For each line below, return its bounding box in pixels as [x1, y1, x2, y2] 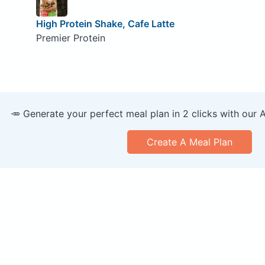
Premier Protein [35, 31, 105, 44]
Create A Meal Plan [146, 135, 232, 148]
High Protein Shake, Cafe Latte [35, 17, 174, 30]
